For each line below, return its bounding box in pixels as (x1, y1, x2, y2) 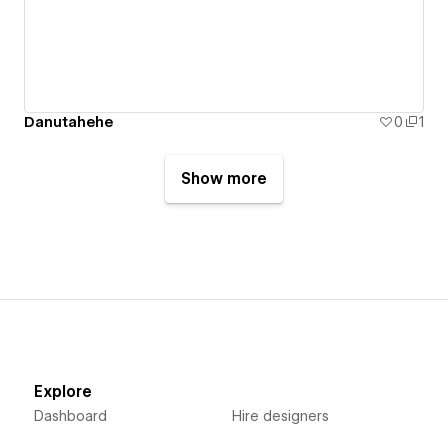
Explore (33, 382, 92, 401)
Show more (181, 169, 267, 188)
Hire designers (231, 407, 329, 424)
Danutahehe (24, 113, 113, 130)
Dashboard (33, 407, 107, 424)
